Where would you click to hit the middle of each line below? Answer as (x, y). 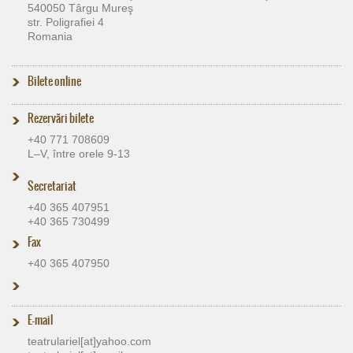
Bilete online (54, 81)
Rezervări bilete (61, 118)
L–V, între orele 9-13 (79, 153)
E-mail (40, 320)
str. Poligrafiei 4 (66, 22)
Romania (50, 36)
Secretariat (52, 186)
